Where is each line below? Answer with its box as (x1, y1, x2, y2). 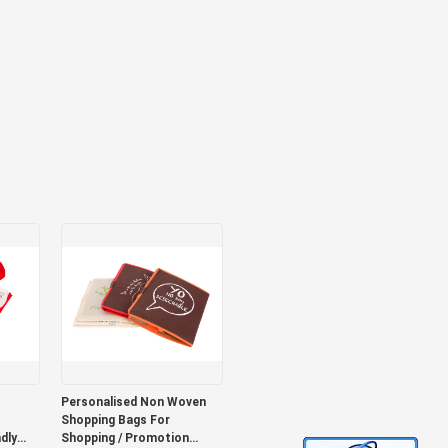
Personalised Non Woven (60, 395, 206, 409)
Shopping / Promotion (60, 431, 189, 445)
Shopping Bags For (60, 413, 170, 427)
